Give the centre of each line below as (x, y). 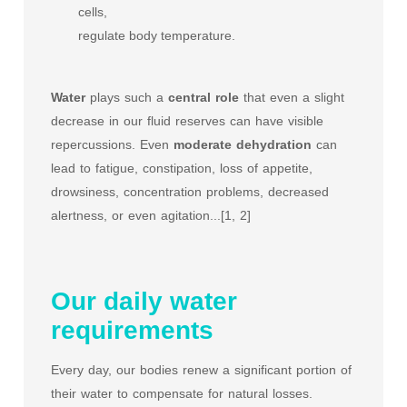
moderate (203, 144)
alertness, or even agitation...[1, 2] (151, 215)
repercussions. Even (112, 144)
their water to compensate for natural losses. (182, 393)
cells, (93, 12)
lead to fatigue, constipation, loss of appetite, (182, 168)
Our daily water (144, 301)
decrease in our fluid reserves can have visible (187, 121)
